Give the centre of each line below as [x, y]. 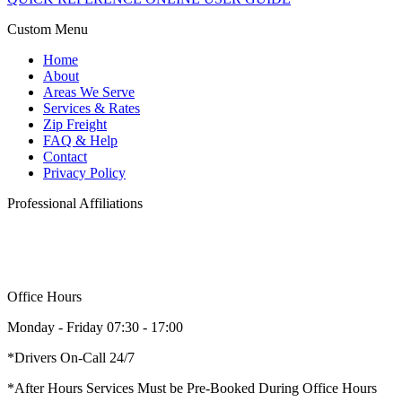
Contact [65, 156]
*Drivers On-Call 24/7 [71, 357]
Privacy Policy [84, 172]
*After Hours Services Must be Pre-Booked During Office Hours [192, 388]
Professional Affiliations [75, 203]
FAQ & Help [80, 140]
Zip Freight [75, 124]
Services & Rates [92, 108]
